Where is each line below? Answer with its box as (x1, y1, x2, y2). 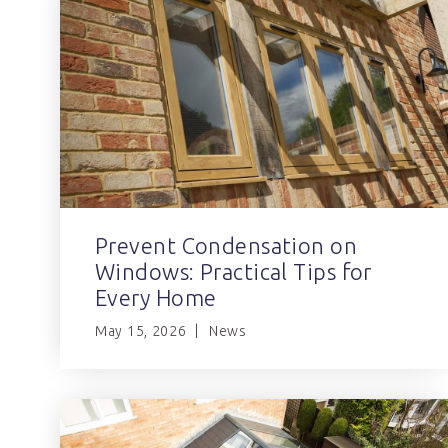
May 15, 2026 (95, 322, 187, 339)
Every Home (95, 284, 217, 310)
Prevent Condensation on (95, 232, 358, 258)
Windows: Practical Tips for (95, 258, 372, 284)
